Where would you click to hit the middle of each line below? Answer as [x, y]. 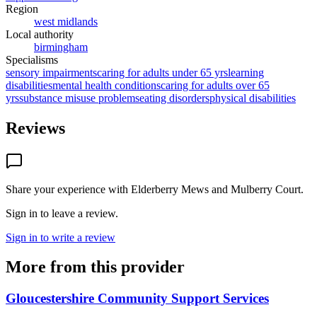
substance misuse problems [79, 98]
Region [22, 8]
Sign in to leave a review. [62, 213]
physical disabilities [253, 98]
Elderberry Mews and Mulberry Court [216, 189]
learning [246, 72]
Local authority [40, 34]
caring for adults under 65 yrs [162, 72]
